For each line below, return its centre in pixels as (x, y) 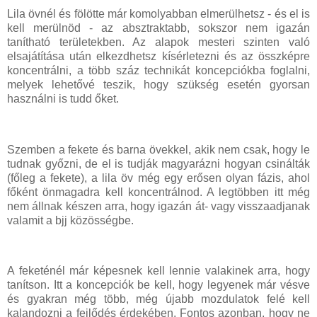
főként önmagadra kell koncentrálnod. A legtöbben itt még (158, 192)
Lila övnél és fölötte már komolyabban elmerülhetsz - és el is (158, 13)
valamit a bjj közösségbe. (70, 220)
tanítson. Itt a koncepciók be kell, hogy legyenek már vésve (158, 285)
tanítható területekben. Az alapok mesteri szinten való (158, 42)
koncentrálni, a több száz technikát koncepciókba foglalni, (158, 70)
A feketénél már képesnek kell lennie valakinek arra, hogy (158, 271)
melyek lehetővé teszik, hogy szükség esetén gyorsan (158, 84)
